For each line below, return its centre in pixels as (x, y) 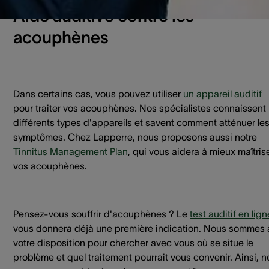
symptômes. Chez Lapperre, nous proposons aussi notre (135, 137)
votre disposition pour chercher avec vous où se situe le (133, 243)
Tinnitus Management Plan (71, 151)
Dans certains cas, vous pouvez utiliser (98, 94)
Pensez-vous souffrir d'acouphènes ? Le (101, 214)
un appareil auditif (222, 94)
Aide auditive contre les (104, 16)
